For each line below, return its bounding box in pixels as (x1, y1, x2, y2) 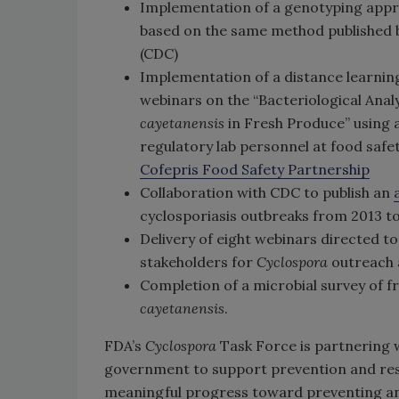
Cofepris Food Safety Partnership (140, 160, 370, 178)
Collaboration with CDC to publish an (140, 183, 394, 201)
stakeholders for (140, 253, 256, 271)
